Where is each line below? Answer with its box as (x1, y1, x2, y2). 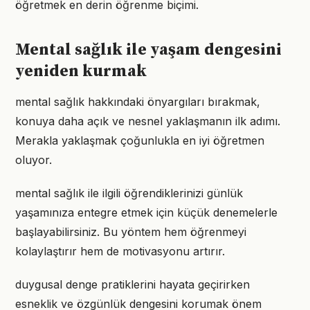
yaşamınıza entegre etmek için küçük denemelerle (15, 206, 277, 219)
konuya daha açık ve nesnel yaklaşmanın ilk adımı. (15, 114, 280, 128)
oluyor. (15, 153, 52, 167)
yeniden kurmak (15, 61, 147, 82)
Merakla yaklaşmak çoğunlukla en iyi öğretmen (15, 134, 264, 147)
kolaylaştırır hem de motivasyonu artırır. (15, 244, 225, 258)
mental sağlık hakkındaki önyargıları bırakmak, (15, 95, 260, 109)
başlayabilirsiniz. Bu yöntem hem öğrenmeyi (15, 225, 246, 239)
